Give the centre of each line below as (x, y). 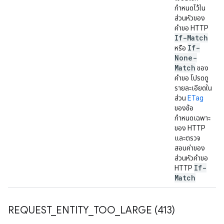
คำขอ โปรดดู (191, 78)
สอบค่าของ (190, 148)
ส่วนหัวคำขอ (191, 158)
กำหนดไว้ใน (190, 8)
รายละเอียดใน (193, 88)
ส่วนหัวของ (190, 18)
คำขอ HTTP (191, 28)
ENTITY (72, 210)
